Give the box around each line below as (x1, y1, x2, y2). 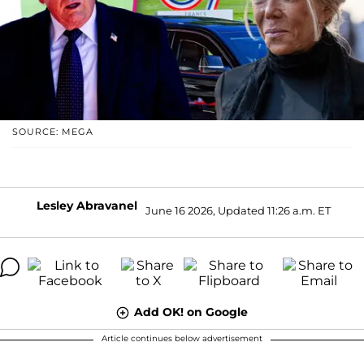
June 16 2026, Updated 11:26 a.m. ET (145, 204, 331, 218)
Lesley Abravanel (37, 197, 137, 213)
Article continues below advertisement (102, 332, 262, 344)
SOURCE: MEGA (12, 125, 93, 137)
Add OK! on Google (134, 304, 248, 319)
